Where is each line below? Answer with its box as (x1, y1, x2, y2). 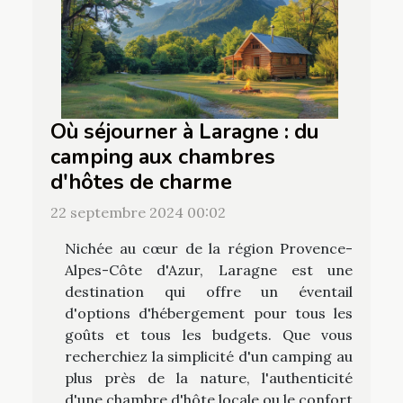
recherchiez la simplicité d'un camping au (65, 347, 353, 366)
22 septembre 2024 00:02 (50, 203, 226, 222)
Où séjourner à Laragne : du (50, 117, 318, 147)
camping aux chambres (50, 142, 275, 172)
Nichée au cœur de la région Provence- (65, 239, 353, 258)
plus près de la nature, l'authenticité (65, 369, 353, 388)
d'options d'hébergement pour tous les (65, 304, 353, 323)
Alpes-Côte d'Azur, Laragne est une (65, 261, 353, 280)
